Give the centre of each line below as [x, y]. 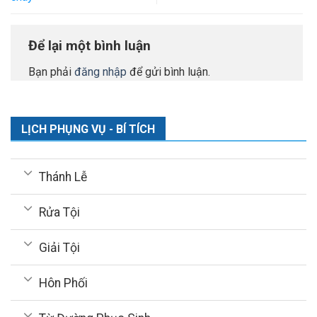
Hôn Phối [64, 283]
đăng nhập [100, 72]
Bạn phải [51, 72]
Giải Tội [60, 247]
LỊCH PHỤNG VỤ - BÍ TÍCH [88, 129]
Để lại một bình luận [90, 45]
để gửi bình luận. [168, 72]
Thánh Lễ [63, 177]
